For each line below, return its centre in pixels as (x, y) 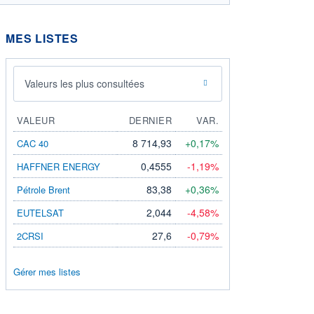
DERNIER (150, 120)
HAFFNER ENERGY (59, 166)
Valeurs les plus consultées (84, 83)
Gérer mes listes (47, 271)
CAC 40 (33, 143)
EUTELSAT (40, 212)
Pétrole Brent (43, 189)
